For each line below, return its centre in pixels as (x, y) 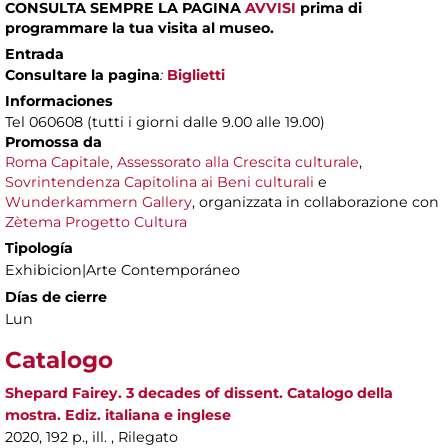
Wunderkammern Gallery (98, 201)
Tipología (39, 247)
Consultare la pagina (82, 74)
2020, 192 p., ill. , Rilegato (91, 436)
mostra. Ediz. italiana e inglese (118, 414)
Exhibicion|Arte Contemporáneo (122, 269)
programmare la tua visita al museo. (139, 27)
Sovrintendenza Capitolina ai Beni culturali (159, 181)
